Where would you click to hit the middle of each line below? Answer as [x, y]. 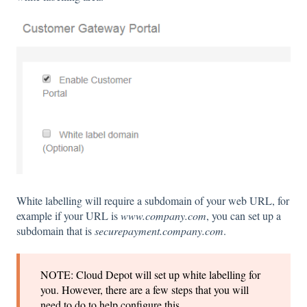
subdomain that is [56, 230]
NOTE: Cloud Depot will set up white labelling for [150, 275]
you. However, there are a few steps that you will [145, 290]
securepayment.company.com [159, 230]
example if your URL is [69, 215]
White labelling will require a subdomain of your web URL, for [153, 200]
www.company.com [163, 215]
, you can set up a [244, 215]
